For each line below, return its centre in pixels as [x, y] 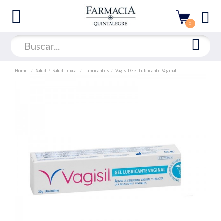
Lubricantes [97, 70]
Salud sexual [65, 70]
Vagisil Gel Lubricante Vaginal [146, 70]
